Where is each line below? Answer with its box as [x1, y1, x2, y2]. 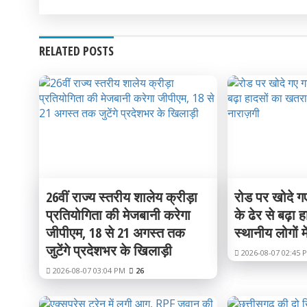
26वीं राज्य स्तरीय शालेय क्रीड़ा [46, 188, 197, 206]
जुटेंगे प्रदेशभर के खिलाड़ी [46, 241, 172, 260]
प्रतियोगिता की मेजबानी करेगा [46, 206, 191, 224]
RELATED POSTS [39, 42, 114, 59]
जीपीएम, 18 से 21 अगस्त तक [46, 223, 185, 242]
